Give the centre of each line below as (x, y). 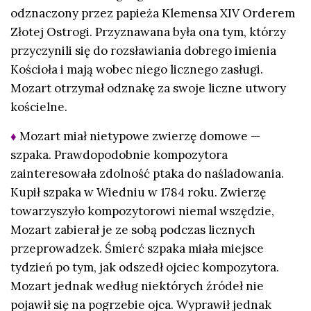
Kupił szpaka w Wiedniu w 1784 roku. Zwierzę (138, 192)
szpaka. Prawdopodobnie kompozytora (119, 154)
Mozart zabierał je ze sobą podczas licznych (133, 229)
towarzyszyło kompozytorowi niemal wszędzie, (142, 211)
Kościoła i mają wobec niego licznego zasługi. (137, 70)
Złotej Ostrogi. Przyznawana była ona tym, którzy (148, 32)
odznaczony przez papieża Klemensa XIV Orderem (153, 14)
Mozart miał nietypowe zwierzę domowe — (140, 136)
